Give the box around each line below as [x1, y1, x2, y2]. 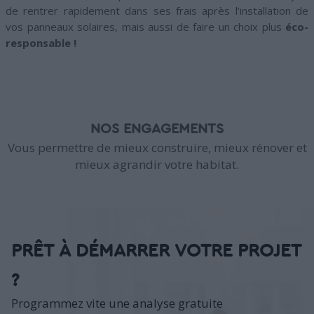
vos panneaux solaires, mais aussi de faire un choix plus [6, 20, 285, 34]
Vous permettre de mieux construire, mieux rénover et [7, 139, 307, 156]
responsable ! [6, 36, 76, 50]
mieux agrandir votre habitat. [75, 156, 239, 173]
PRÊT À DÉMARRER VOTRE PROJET [11, 242, 301, 261]
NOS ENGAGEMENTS [90, 122, 224, 137]
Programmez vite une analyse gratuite [11, 295, 223, 312]
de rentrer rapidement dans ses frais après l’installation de [6, 4, 308, 18]
